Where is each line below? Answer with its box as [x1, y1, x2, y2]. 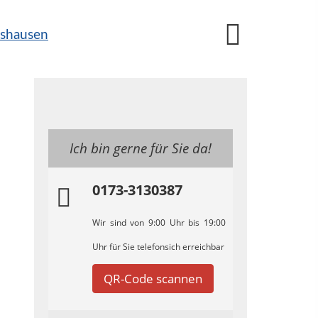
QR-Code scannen [104, 270, 202, 287]
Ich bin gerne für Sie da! [70, 139, 212, 158]
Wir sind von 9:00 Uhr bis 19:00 [92, 216, 226, 229]
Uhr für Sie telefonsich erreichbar [92, 241, 224, 253]
